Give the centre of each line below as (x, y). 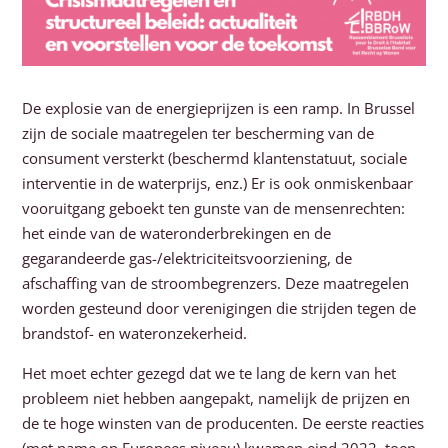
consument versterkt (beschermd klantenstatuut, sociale (215, 158)
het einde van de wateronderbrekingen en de (177, 233)
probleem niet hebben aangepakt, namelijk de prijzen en (216, 398)
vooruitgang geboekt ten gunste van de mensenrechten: (214, 208)
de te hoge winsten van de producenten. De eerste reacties (223, 423)
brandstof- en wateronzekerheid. (135, 333)
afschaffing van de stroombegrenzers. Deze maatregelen (216, 283)
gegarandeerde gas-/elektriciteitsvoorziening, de (187, 258)
